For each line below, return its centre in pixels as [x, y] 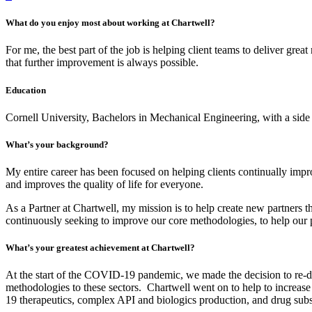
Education [26, 90]
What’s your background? [57, 144]
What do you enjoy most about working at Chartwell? [110, 23]
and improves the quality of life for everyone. [104, 185]
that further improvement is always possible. [102, 63]
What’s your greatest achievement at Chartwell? [100, 248]
